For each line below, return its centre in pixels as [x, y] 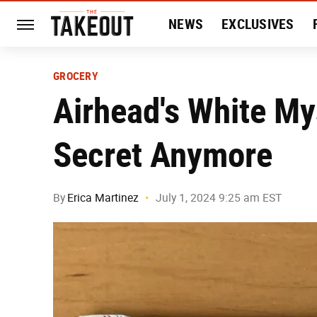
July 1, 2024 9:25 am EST [219, 198]
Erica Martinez [103, 198]
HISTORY [195, 69]
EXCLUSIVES [258, 24]
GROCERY [76, 76]
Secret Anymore [163, 155]
